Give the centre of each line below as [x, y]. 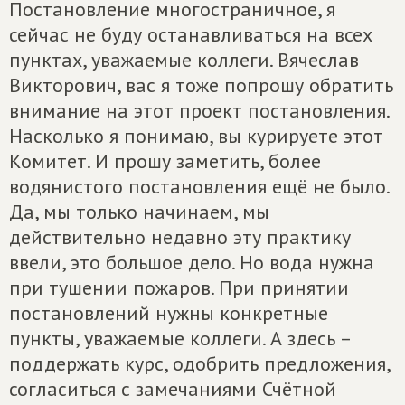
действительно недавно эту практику [180, 237]
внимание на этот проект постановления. [199, 110]
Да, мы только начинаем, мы [139, 212]
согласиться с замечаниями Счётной [173, 389]
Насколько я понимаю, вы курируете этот [196, 136]
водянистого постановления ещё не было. [199, 186]
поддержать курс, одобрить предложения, [199, 363]
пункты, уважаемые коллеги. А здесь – [180, 338]
